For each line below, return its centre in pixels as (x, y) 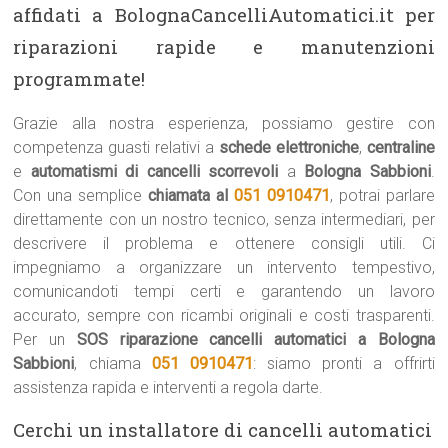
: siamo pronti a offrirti (343, 363)
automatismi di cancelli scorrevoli (154, 171)
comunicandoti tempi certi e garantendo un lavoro (224, 291)
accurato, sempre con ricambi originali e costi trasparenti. (224, 315)
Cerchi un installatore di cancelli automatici (223, 429)
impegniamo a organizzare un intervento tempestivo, (224, 267)
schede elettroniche (288, 147)
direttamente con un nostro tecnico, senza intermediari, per (224, 219)
